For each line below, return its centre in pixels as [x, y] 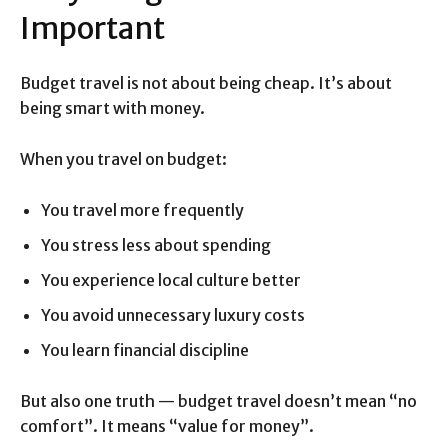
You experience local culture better [171, 280]
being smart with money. [112, 108]
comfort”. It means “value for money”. [167, 426]
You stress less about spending [156, 245]
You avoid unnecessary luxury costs [173, 315]
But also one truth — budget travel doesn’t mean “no [218, 401]
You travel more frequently [142, 210]
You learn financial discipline [145, 350]
